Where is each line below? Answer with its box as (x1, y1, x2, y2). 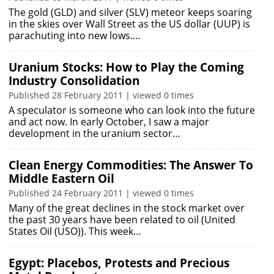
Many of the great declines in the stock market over (9, 201, 245, 215)
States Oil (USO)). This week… (9, 224, 141, 238)
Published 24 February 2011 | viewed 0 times (9, 187, 194, 199)
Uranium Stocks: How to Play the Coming (9, 59, 244, 75)
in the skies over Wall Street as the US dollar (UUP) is (9, 17, 250, 31)
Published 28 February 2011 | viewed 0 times (9, 89, 194, 101)
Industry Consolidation (9, 73, 139, 89)
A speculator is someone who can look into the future (9, 103, 255, 117)
